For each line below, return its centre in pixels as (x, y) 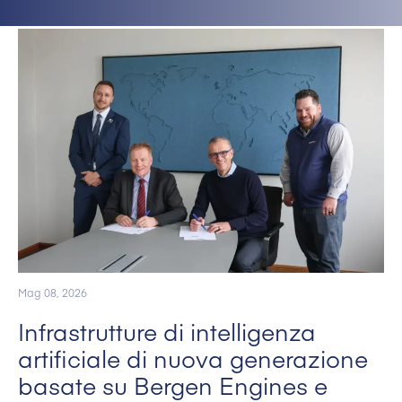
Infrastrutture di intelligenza (167, 332)
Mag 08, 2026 (52, 293)
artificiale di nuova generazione (193, 358)
